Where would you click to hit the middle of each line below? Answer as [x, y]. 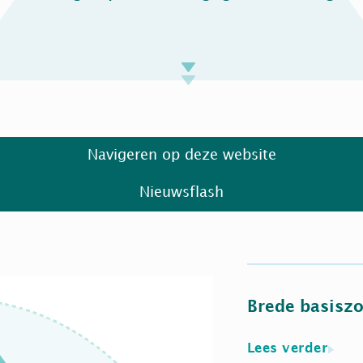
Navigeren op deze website [181, 155]
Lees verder [288, 349]
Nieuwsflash [181, 192]
